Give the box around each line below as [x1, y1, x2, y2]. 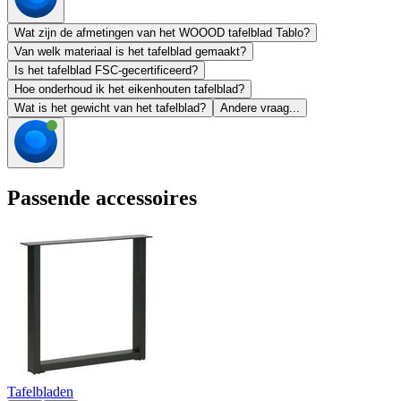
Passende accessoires [7, 186, 197, 210]
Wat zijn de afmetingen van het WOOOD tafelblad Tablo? [14, 26, 310, 40]
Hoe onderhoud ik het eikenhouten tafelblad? [14, 82, 244, 97]
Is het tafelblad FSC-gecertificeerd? [14, 64, 198, 78]
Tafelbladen [7, 383, 73, 399]
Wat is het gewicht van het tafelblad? [14, 101, 206, 115]
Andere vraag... [220, 101, 300, 115]
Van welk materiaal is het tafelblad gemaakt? [14, 45, 246, 59]
